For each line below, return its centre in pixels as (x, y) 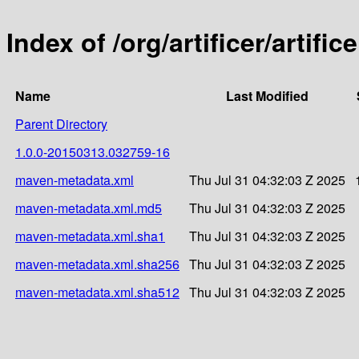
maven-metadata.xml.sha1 (90, 236)
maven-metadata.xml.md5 (89, 208)
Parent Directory (61, 123)
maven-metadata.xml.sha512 (97, 292)
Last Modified (267, 95)
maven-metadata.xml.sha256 (97, 264)
